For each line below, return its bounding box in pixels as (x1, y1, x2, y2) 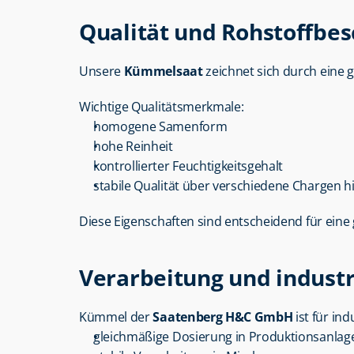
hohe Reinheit (93, 137, 173, 155)
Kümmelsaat (123, 62, 203, 80)
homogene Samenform (93, 118, 228, 135)
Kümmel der (79, 308, 153, 326)
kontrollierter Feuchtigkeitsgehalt (93, 157, 284, 175)
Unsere (79, 62, 124, 80)
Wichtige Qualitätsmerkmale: (79, 98, 244, 115)
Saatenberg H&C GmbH (153, 308, 293, 326)
